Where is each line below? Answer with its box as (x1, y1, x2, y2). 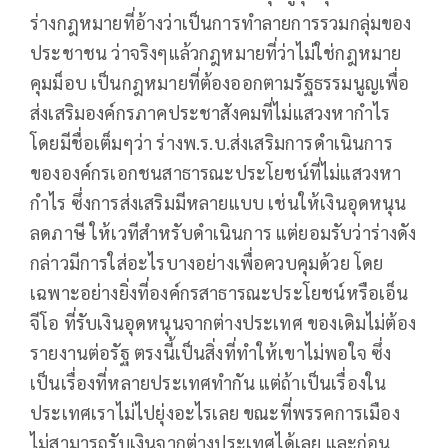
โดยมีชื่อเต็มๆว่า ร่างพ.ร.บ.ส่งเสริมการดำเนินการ (30, 130, 393, 154)
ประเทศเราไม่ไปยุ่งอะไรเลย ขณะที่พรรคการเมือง (30, 400, 400, 424)
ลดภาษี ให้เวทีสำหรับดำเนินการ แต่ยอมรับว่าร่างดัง (30, 220, 417, 244)
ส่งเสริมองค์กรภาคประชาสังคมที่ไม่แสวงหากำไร (30, 100, 391, 124)
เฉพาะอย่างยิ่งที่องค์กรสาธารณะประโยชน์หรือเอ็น (30, 280, 409, 304)
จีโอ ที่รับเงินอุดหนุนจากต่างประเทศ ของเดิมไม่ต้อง (30, 310, 417, 334)
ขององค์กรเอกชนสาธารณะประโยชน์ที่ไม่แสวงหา (30, 160, 402, 184)
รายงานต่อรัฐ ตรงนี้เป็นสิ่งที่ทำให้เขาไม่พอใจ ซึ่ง (30, 340, 392, 364)
